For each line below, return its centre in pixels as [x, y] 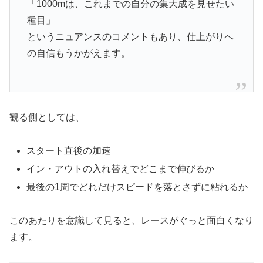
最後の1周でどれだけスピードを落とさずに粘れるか [137, 187]
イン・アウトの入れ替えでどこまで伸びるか [121, 169]
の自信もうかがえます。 [78, 53]
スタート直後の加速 [69, 150]
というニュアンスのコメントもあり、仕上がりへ [130, 37]
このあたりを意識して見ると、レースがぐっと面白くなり [131, 221]
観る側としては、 [47, 117]
